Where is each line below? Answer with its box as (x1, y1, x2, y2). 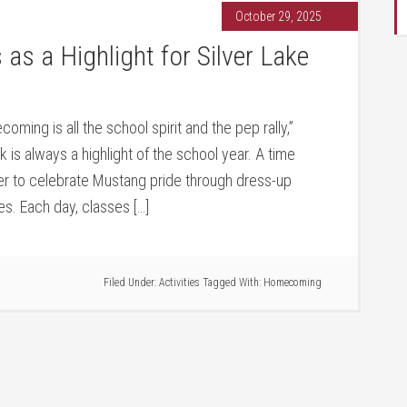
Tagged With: (203, 276, 263, 289)
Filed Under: (104, 276, 159, 289)
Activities (159, 276, 200, 289)
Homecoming (263, 276, 322, 289)
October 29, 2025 (235, 9, 322, 24)
